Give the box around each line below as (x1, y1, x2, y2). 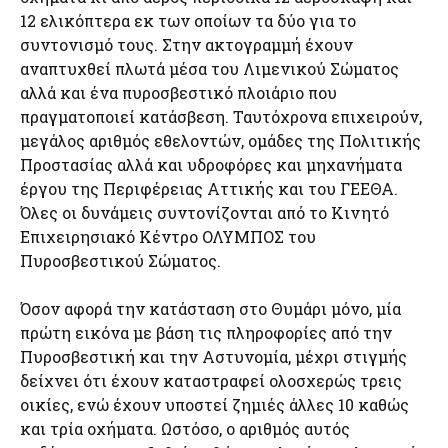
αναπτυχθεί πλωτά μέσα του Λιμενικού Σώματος (20, 58, 399, 79)
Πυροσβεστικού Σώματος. (20, 250, 221, 271)
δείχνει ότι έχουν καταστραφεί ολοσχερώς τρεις (20, 370, 402, 391)
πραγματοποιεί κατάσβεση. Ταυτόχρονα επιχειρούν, (20, 106, 422, 127)
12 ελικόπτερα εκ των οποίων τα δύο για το (20, 10, 356, 31)
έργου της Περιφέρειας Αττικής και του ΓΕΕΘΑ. (20, 178, 398, 199)
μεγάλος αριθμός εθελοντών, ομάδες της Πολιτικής (20, 130, 421, 151)
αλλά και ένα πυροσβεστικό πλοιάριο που (20, 82, 337, 103)
